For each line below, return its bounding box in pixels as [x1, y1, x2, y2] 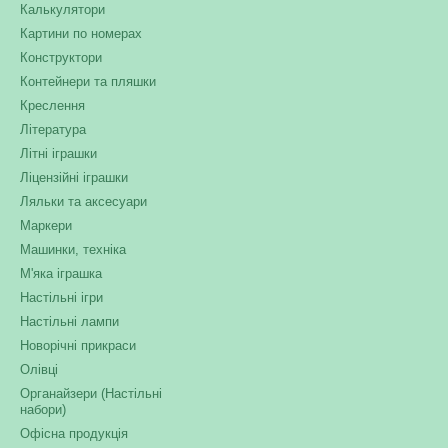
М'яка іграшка [20, 266, 102, 281]
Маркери [20, 218, 72, 233]
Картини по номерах [20, 26, 142, 41]
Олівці [20, 362, 58, 377]
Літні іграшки [20, 146, 97, 161]
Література [20, 122, 86, 137]
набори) [20, 402, 66, 417]
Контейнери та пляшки [20, 74, 156, 89]
